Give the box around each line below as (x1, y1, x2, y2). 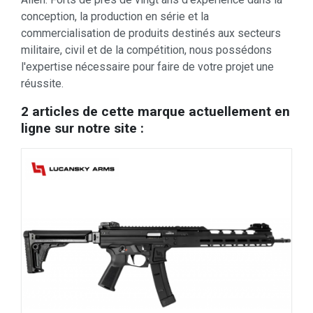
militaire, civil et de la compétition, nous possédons (21, 43, 272, 57)
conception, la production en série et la (21, 10, 209, 24)
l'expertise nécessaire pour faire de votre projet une (21, 60, 274, 74)
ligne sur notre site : (21, 120, 144, 137)
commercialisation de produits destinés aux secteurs (21, 27, 281, 41)
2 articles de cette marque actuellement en (21, 103, 290, 120)
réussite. (21, 77, 64, 91)
